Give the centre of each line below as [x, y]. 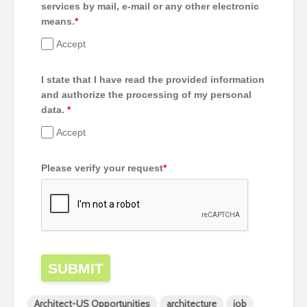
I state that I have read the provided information [153, 80]
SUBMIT [76, 269]
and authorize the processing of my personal [146, 95]
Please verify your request [102, 168]
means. [58, 22]
